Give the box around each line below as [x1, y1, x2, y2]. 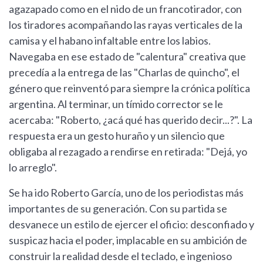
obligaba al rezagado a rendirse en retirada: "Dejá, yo [9, 145, 247, 159]
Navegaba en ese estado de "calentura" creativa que [9, 50, 246, 63]
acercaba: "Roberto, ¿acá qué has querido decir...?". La [9, 113, 252, 127]
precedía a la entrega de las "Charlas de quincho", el [9, 66, 240, 79]
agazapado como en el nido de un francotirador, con [9, 2, 242, 16]
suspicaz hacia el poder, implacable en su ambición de [9, 234, 247, 247]
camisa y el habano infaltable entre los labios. [9, 34, 211, 48]
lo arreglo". [9, 161, 57, 174]
